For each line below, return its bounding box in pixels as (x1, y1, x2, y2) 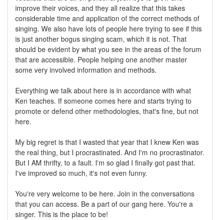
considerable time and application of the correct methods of (15, 13, 199, 23)
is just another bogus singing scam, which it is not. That (15, 33, 187, 44)
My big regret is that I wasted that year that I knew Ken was (15, 137, 199, 147)
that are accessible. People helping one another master (15, 54, 187, 64)
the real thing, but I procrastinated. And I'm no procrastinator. (15, 147, 204, 157)
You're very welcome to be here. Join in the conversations (15, 188, 194, 198)
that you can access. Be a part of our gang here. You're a (15, 198, 193, 209)
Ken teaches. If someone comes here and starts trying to (15, 95, 192, 106)
